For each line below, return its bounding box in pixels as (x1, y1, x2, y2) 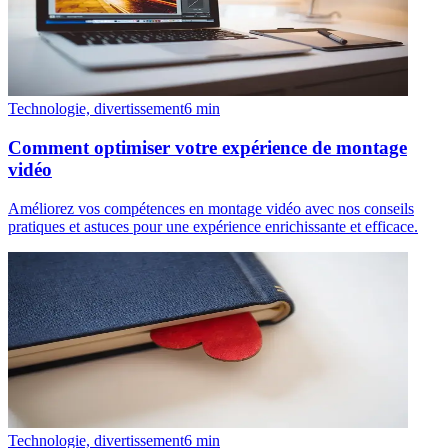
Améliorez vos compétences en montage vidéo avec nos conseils (8, 199, 414, 217)
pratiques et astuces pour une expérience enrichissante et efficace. (8, 217, 418, 235)
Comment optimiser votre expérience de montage (8, 137, 407, 158)
